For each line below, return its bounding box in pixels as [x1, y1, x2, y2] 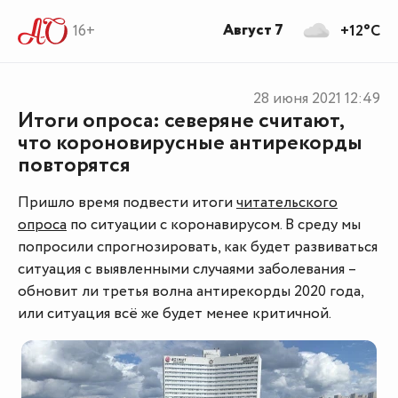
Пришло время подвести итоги [18, 192, 236, 214]
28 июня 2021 [253, 88, 341, 110]
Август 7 [223, 20, 283, 42]
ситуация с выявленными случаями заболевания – [18, 259, 356, 281]
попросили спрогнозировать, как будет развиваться [18, 236, 378, 259]
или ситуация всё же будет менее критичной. [18, 303, 331, 325]
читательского [236, 192, 338, 214]
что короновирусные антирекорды [18, 128, 362, 159]
